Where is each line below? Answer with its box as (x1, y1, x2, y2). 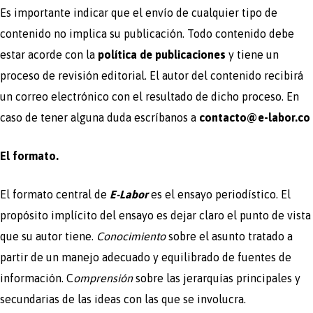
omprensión (73, 271, 133, 284)
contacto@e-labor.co (199, 110, 310, 124)
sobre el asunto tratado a (166, 229, 293, 242)
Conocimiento (96, 229, 166, 242)
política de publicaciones (98, 48, 226, 61)
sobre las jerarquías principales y (133, 271, 300, 284)
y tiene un (228, 48, 279, 61)
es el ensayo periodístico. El (148, 187, 291, 201)
